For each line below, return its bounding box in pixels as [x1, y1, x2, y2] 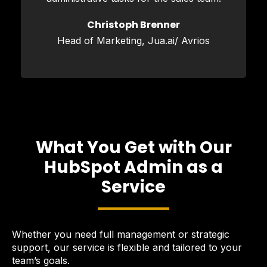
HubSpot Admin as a [44, 155, 223, 179]
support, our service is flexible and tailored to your [12, 241, 242, 253]
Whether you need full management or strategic [12, 228, 229, 240]
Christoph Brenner [87, 17, 180, 32]
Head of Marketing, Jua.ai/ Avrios [57, 34, 210, 46]
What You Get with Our [35, 135, 232, 159]
